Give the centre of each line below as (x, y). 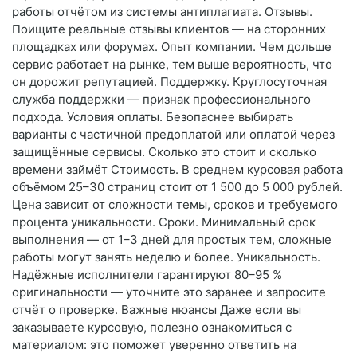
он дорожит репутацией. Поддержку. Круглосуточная (169, 82)
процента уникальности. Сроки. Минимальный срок (164, 222)
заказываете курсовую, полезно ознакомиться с (152, 328)
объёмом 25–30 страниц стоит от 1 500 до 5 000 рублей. (177, 187)
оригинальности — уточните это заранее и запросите (169, 292)
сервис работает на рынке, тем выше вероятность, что (172, 65)
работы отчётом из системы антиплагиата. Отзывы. (162, 12)
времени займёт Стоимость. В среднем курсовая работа (177, 170)
